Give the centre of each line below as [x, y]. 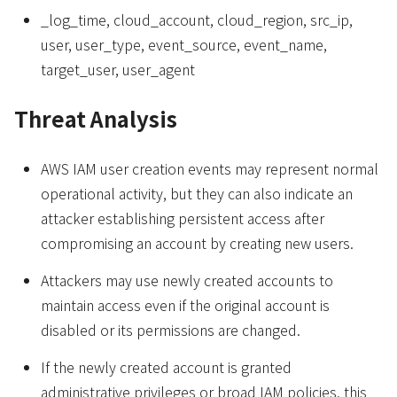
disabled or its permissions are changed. [171, 330]
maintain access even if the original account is [185, 305]
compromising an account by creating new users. [197, 243]
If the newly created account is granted [166, 367]
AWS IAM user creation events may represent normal [210, 168]
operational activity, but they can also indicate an [197, 193]
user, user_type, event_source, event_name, [184, 44]
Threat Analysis [96, 118]
